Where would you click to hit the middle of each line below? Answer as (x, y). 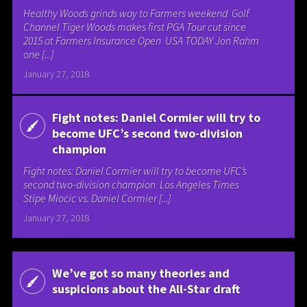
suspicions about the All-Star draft (146, 289)
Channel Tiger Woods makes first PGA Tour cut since (135, 27)
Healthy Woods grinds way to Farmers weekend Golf (136, 13)
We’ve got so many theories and (140, 273)
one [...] (39, 54)
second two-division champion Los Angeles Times (132, 184)
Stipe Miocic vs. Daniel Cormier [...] (97, 198)
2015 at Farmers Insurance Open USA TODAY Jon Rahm (142, 41)
